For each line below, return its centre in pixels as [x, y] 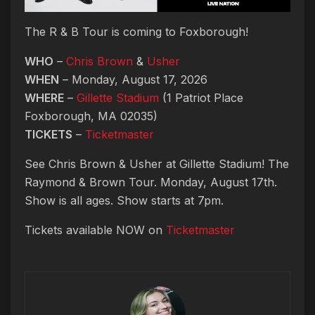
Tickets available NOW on [95, 230]
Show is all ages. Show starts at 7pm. [124, 201]
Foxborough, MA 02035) [91, 116]
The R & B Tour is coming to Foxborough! [136, 32]
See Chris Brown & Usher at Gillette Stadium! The [157, 164]
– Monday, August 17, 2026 [133, 80]
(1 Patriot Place [201, 98]
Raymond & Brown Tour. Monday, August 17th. [151, 182]
